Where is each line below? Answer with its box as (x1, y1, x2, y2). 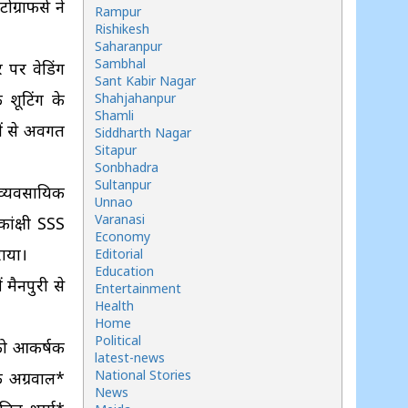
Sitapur (95, 141, 137, 158)
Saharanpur (95, 37, 162, 55)
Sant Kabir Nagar (95, 72, 196, 89)
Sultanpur (95, 176, 151, 193)
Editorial (95, 245, 143, 262)
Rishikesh (95, 20, 149, 37)
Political (95, 331, 141, 349)
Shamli (95, 107, 134, 124)
